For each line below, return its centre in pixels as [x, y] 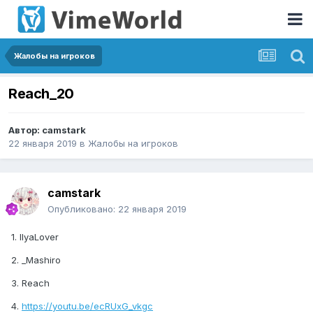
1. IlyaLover [35, 237]
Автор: [25, 130]
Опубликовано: [83, 209]
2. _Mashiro [36, 260]
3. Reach [30, 283]
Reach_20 [41, 94]
